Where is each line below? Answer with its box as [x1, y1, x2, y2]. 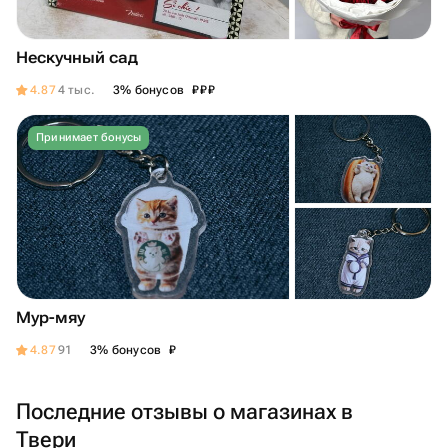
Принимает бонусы [36, 131, 142, 144]
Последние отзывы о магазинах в [16, 399, 353, 424]
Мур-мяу [16, 308, 85, 327]
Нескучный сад [16, 48, 138, 67]
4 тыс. [57, 83, 96, 97]
